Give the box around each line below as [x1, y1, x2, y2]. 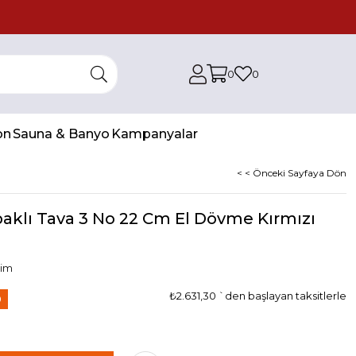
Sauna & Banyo [13, 126, 110, 141]
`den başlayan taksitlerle [219, 289, 346, 302]
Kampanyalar [111, 126, 198, 141]
